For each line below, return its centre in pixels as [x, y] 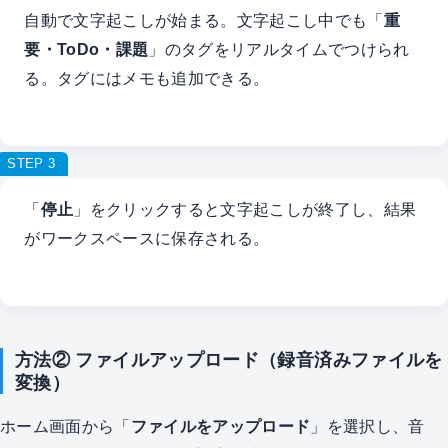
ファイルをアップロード [220, 425]
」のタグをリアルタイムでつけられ [279, 49]
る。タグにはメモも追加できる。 [147, 78]
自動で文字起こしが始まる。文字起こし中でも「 [204, 20]
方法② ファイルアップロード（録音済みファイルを [228, 359]
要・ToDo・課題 [86, 49]
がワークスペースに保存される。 [147, 238]
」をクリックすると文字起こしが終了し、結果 [245, 209]
